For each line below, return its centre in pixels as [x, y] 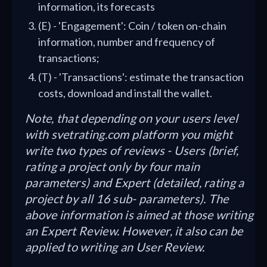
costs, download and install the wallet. [125, 93]
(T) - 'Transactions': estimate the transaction [141, 77]
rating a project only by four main [113, 166]
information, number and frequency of [127, 42]
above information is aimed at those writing [139, 215]
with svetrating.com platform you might [129, 134]
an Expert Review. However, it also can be [134, 231]
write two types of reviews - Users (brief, [132, 150]
